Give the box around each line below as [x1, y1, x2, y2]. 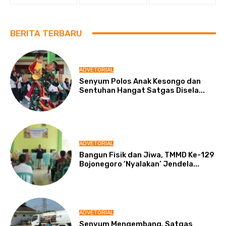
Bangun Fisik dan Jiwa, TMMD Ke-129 [79, 150, 215, 160]
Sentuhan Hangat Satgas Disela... [79, 85, 205, 95]
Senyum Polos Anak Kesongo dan [79, 76, 201, 86]
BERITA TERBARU [10, 28, 82, 38]
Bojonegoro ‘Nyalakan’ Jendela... [79, 159, 200, 169]
